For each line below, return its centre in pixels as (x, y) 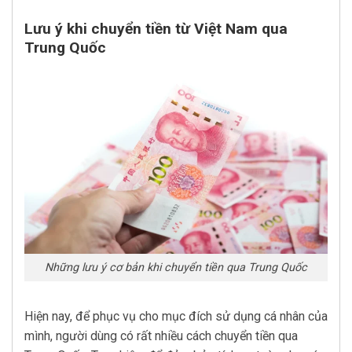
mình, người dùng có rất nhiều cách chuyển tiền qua (161, 335)
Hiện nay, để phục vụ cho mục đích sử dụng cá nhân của (176, 316)
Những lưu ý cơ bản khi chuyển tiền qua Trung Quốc (176, 268)
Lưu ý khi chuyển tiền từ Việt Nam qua (156, 28)
